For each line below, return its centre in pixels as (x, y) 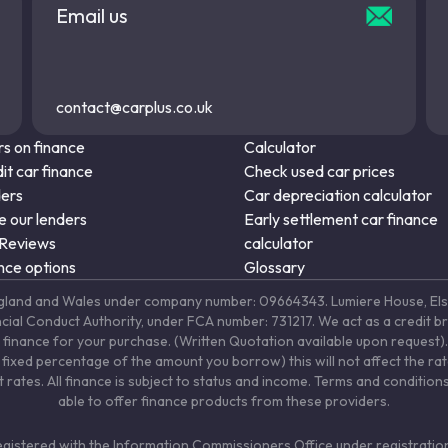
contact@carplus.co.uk (135, 106)
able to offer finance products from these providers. (224, 400)
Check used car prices (319, 170)
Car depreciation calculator (338, 194)
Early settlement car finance (341, 218)
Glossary (274, 266)
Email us (92, 15)
